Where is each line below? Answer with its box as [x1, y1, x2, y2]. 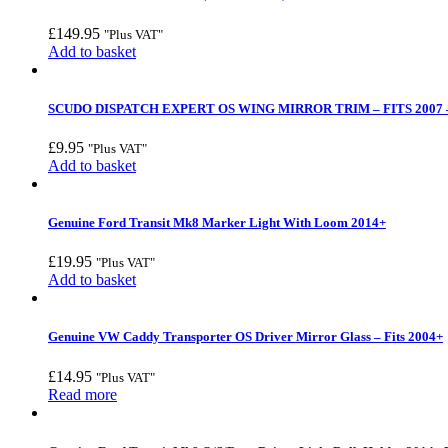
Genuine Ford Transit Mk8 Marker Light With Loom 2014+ [48, 215, 386, 231]
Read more [48, 385, 117, 403]
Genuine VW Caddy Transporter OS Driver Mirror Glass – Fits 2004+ [48, 329, 443, 345]
